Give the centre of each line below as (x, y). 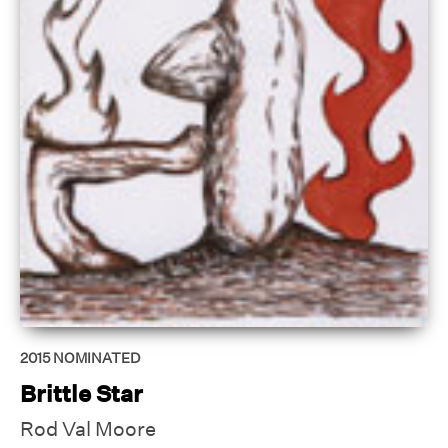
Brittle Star (81, 393)
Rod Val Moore (88, 429)
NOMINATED (96, 357)
